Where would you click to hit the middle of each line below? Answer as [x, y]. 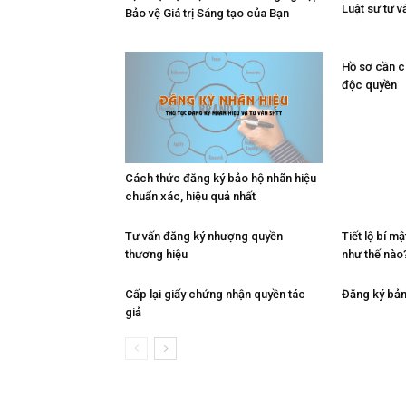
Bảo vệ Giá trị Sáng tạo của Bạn [207, 14]
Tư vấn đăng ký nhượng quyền [204, 236]
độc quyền [369, 85]
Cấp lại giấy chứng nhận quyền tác [215, 294]
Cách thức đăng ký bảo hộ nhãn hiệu [221, 178]
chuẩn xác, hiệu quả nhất [190, 196]
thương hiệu [156, 254]
